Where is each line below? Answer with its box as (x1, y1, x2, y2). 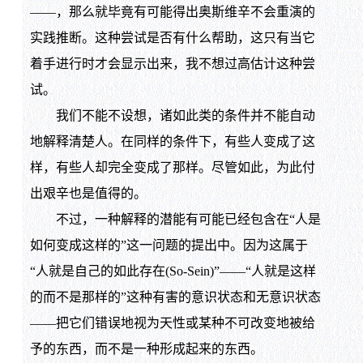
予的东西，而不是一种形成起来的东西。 (29, 341, 263, 356)
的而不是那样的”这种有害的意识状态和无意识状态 (29, 289, 321, 304)
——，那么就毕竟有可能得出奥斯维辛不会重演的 (29, 4, 315, 19)
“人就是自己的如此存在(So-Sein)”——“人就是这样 (29, 263, 316, 278)
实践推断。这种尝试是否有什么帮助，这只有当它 (29, 30, 315, 45)
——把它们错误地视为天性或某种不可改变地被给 (29, 315, 315, 330)
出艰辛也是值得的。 (29, 186, 147, 200)
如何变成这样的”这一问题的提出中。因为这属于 (29, 237, 308, 252)
